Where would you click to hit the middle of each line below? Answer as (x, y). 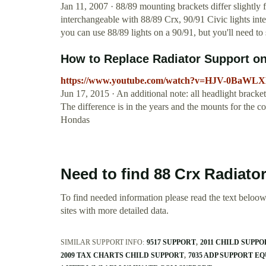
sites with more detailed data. (115, 211)
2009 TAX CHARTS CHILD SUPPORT (122, 256)
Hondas (75, 120)
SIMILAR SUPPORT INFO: (102, 243)
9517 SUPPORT (171, 243)
